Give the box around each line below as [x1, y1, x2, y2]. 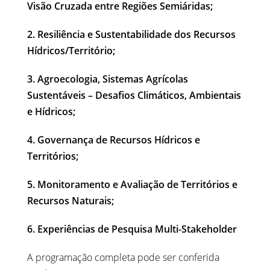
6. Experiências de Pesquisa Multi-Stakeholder [27, 222, 237, 236]
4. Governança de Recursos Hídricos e [27, 133, 200, 147]
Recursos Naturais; [27, 194, 114, 208]
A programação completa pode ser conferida [27, 251, 219, 265]
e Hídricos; [27, 105, 75, 119]
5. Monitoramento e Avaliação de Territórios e [27, 178, 237, 192]
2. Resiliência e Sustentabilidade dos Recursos [27, 28, 236, 42]
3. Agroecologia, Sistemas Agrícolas [27, 72, 188, 86]
